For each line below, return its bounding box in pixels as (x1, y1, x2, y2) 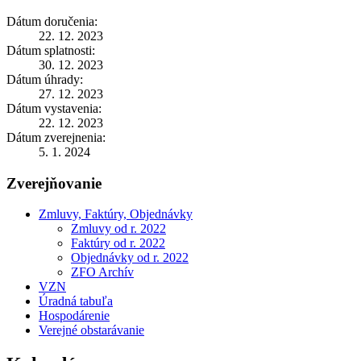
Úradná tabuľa (39, 294, 113, 309)
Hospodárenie (39, 309, 110, 323)
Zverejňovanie (6, 174, 102, 192)
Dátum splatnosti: (6, 43, 95, 57)
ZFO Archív (71, 265, 134, 280)
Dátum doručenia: (6, 14, 98, 28)
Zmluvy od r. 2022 (71, 222, 166, 236)
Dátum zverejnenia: (6, 130, 106, 144)
